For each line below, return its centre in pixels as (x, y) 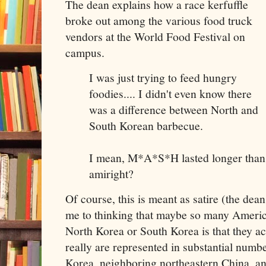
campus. (85, 52)
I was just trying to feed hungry (163, 78)
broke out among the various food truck (159, 20)
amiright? (111, 174)
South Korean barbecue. (146, 126)
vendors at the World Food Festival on (155, 36)
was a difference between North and (174, 110)
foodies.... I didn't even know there (170, 94)
